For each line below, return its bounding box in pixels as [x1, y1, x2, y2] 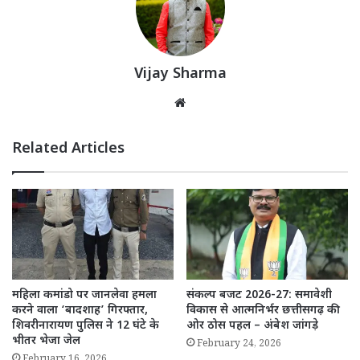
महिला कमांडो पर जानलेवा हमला [12, 288, 157, 304]
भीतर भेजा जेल [12, 333, 80, 350]
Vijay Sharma [133, 64, 227, 84]
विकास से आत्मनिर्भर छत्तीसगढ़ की [186, 303, 340, 319]
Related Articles [12, 139, 125, 158]
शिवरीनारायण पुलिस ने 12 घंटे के [12, 318, 159, 334]
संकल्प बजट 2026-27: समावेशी [186, 288, 332, 304]
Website [189, 92, 235, 111]
